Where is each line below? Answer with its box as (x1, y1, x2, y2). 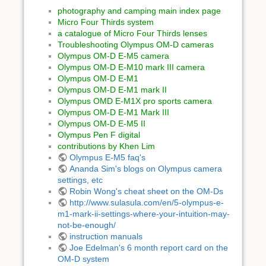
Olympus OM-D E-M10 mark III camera (58, 62, 205, 72)
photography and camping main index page (58, 6, 221, 16)
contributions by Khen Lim (58, 141, 155, 151)
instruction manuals (69, 232, 142, 242)
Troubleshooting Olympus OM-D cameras (58, 40, 214, 50)
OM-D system (58, 254, 109, 264)
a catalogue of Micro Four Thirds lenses (58, 28, 207, 39)
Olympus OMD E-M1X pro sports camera (58, 96, 212, 106)
